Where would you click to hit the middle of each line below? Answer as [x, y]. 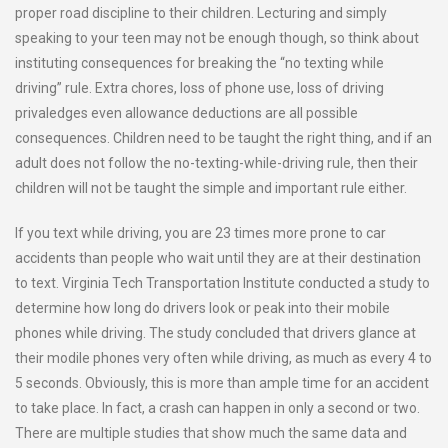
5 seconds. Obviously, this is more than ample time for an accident [222, 383]
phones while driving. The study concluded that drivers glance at [215, 333]
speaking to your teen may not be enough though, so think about [217, 38]
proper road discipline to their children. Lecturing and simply [201, 13]
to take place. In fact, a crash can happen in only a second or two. [217, 408]
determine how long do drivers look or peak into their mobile [202, 308]
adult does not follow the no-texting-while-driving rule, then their [216, 163]
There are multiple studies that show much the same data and [211, 433]
